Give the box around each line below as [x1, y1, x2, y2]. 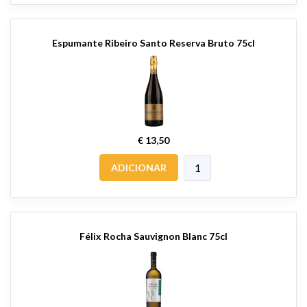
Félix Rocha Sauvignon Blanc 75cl [79, 230, 228, 242]
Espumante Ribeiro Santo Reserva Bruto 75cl [52, 36, 255, 49]
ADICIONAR [111, 161, 167, 173]
